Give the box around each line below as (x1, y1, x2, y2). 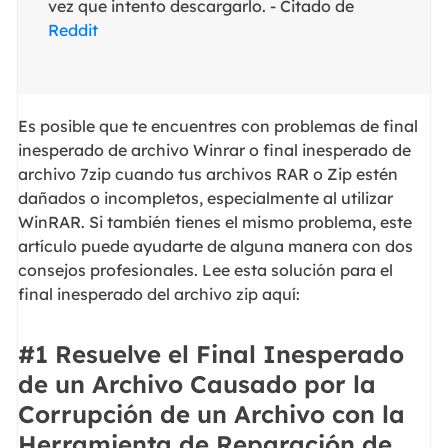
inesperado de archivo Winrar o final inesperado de (17, 140, 411, 161)
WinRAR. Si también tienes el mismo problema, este (17, 212, 412, 233)
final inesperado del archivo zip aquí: (17, 284, 300, 305)
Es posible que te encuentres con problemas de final (17, 116, 418, 137)
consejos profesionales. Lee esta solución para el (17, 260, 393, 281)
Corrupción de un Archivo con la (17, 398, 405, 429)
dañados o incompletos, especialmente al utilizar (17, 188, 393, 209)
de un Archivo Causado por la (17, 368, 376, 399)
